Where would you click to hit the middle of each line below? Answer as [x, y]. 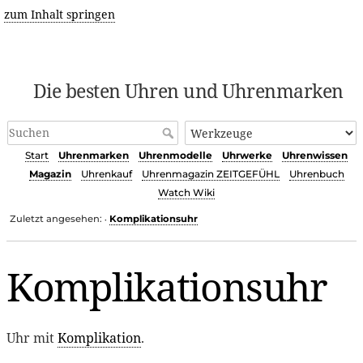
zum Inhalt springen [59, 14]
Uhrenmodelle [175, 156]
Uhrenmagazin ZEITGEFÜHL [210, 174]
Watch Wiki [186, 193]
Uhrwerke [247, 156]
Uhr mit [32, 337]
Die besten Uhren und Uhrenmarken [188, 91]
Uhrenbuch [316, 174]
